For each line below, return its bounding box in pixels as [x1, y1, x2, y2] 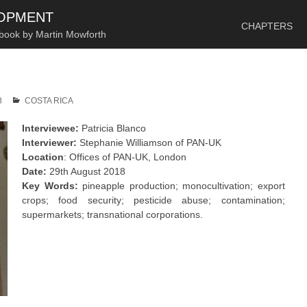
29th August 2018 [47, 166, 126, 177]
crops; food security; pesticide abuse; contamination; [22, 195, 285, 206]
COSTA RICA [25, 96, 74, 106]
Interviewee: [22, 123, 79, 134]
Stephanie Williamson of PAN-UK [77, 137, 222, 148]
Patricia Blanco [79, 123, 147, 134]
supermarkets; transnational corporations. [22, 209, 204, 220]
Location [22, 151, 64, 162]
